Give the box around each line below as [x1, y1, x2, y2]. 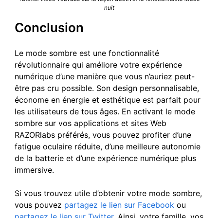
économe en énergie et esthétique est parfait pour [15, 94, 200, 105]
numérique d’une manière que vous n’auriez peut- [15, 71, 195, 81]
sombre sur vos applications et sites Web [15, 118, 166, 128]
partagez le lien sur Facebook [64, 200, 174, 210]
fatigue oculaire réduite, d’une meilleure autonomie [15, 141, 200, 151]
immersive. [15, 164, 54, 175]
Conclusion [15, 19, 84, 35]
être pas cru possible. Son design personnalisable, [15, 83, 199, 93]
